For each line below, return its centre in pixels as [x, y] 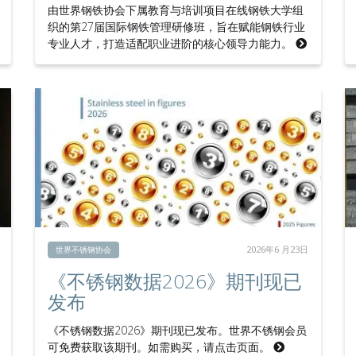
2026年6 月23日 [277, 250]
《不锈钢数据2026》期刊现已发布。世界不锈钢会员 [177, 331]
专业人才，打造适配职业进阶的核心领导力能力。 [172, 44]
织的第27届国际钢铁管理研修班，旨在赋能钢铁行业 [176, 27]
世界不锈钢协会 [83, 250]
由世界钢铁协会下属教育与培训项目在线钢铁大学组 [176, 10]
